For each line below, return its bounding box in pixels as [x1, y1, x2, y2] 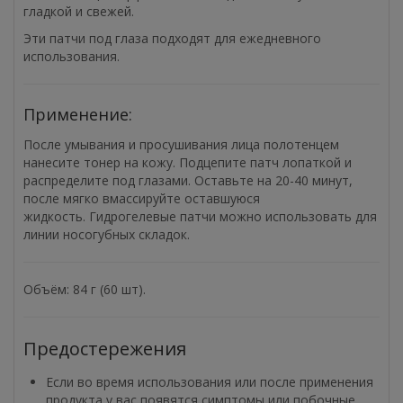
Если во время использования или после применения [46, 372, 373, 390]
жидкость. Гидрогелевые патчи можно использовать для [23, 207, 377, 225]
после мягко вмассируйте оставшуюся [23, 189, 260, 207]
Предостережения [23, 336, 186, 361]
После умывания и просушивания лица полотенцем [23, 135, 339, 153]
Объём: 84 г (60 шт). [23, 280, 146, 298]
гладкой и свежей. [23, 2, 134, 20]
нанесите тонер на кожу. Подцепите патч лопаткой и [23, 153, 352, 171]
